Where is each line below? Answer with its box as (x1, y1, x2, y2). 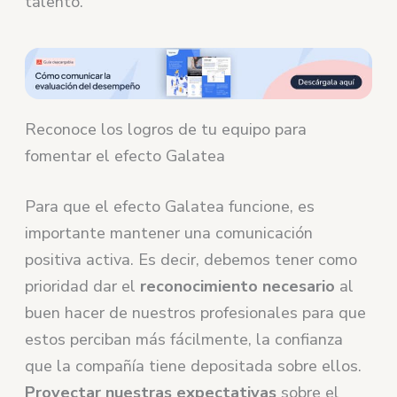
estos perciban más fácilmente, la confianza (25, 328, 344, 350)
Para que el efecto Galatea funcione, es (25, 195, 315, 217)
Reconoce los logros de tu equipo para (25, 118, 307, 140)
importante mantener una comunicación (25, 222, 314, 244)
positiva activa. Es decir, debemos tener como (25, 248, 358, 270)
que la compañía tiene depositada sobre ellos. (25, 354, 362, 377)
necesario (262, 275, 336, 297)
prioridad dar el (25, 275, 141, 297)
